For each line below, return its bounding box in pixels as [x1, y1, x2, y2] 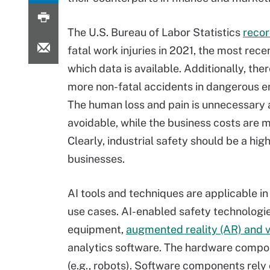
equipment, [67, 223, 126, 236]
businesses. [67, 152, 125, 165]
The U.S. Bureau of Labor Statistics [67, 26, 243, 39]
